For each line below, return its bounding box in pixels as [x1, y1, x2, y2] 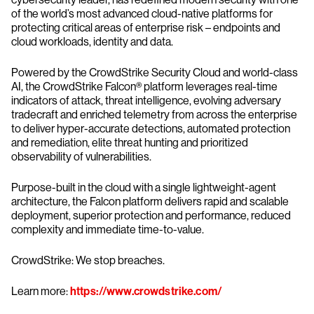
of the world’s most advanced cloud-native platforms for [11, 7, 273, 20]
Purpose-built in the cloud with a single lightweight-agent [11, 181, 276, 194]
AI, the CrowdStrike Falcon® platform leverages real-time [11, 80, 278, 93]
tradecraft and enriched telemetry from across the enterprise [11, 108, 297, 121]
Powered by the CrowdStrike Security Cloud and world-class [11, 66, 298, 79]
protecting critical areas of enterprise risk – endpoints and [11, 21, 280, 34]
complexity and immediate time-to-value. [11, 223, 204, 236]
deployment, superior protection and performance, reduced [11, 209, 291, 222]
